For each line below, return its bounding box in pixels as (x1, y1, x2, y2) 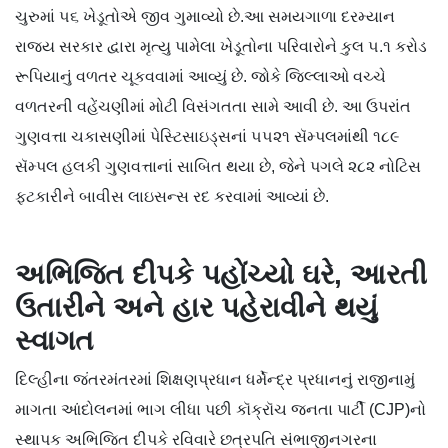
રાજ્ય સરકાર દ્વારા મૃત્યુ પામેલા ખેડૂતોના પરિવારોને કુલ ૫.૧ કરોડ (15, 38, 427, 56)
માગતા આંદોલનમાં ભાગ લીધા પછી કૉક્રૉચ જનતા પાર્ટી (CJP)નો (15, 401, 426, 419)
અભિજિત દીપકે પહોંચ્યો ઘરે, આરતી (15, 259, 427, 291)
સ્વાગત (15, 325, 94, 357)
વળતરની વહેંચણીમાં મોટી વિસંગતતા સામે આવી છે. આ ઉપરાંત (15, 98, 411, 116)
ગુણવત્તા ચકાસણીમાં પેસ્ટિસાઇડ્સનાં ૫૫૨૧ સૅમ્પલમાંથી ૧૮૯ (15, 128, 399, 146)
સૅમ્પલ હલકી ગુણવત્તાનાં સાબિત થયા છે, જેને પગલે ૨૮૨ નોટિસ (15, 158, 421, 176)
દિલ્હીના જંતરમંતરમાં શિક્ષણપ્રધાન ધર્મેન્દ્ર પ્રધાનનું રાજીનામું (15, 371, 415, 389)
